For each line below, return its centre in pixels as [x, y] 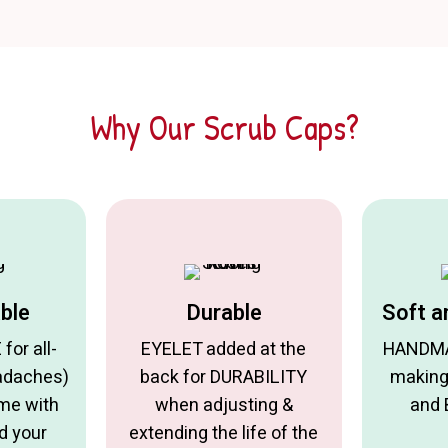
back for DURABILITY [224, 378]
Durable [223, 313]
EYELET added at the [224, 350]
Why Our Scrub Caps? [224, 128]
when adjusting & [223, 406]
